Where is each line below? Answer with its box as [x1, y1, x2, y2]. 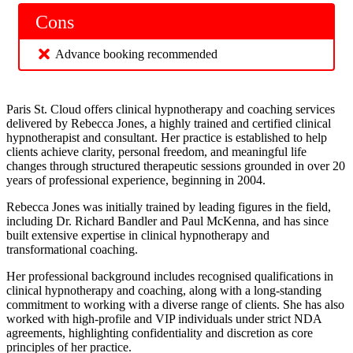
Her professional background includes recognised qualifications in [6, 269, 333, 283]
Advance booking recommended [55, 46, 217, 61]
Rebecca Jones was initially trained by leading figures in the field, [6, 199, 331, 214]
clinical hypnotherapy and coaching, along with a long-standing [6, 283, 321, 297]
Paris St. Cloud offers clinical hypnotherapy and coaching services [6, 102, 335, 116]
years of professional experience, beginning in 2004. [6, 173, 266, 187]
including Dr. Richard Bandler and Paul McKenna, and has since [6, 214, 329, 228]
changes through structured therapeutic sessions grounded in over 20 [6, 158, 345, 173]
